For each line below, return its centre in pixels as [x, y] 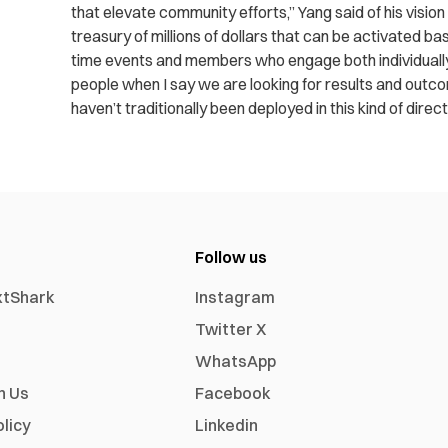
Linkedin [227, 425]
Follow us [231, 257]
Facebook [233, 393]
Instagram [235, 297]
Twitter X [231, 329]
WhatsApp [236, 361]
